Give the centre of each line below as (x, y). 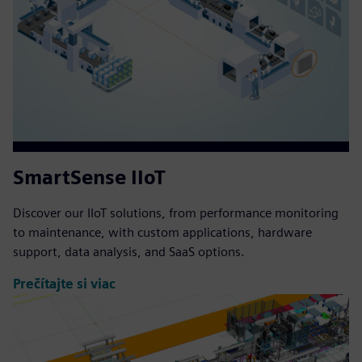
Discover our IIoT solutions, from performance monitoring (176, 213)
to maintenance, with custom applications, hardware (162, 232)
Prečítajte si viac (64, 284)
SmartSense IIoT (89, 177)
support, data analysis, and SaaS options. (129, 251)
